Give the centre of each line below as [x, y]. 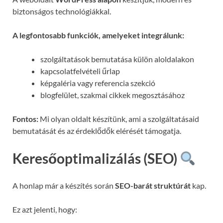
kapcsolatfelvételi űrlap [80, 71]
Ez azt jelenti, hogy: [45, 209]
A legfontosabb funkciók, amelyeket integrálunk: [98, 35]
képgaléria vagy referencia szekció [98, 83]
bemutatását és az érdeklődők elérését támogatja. [97, 130]
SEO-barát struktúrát [153, 185]
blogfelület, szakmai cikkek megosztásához [112, 95]
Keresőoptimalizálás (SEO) [96, 158]
